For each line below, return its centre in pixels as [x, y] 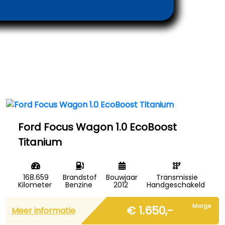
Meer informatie [43, 210]
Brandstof [80, 177]
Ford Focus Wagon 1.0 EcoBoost [97, 127]
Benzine [79, 185]
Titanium [40, 142]
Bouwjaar [122, 177]
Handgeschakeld [176, 185]
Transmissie [177, 177]
